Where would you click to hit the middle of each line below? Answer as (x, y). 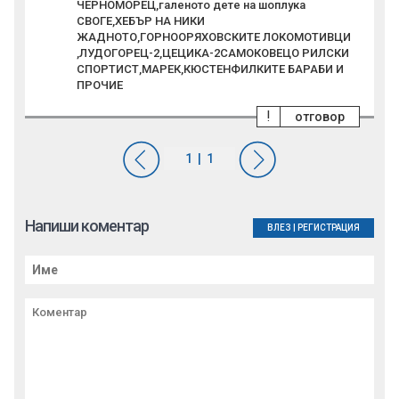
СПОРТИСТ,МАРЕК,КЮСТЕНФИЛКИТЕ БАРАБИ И (210, 69)
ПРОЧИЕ (100, 85)
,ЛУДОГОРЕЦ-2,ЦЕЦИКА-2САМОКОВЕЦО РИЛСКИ (213, 53)
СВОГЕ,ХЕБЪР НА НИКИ (141, 21)
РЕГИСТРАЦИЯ (329, 228)
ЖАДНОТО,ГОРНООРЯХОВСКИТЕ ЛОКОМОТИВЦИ (214, 37)
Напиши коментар (87, 226)
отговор (320, 117)
